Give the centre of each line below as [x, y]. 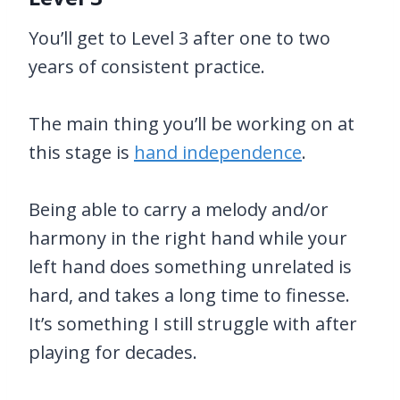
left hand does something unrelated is [190, 267]
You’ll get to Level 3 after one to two [179, 38]
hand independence [218, 153]
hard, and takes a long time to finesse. [189, 296]
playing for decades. [113, 353]
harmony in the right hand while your [188, 238]
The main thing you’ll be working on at [192, 124]
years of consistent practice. [147, 67]
